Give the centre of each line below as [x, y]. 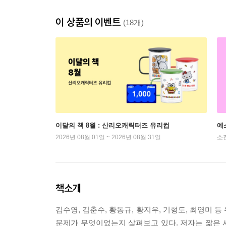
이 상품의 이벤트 [89, 22]
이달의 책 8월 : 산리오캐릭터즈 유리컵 [112, 125]
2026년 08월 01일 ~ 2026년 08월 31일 [108, 137]
